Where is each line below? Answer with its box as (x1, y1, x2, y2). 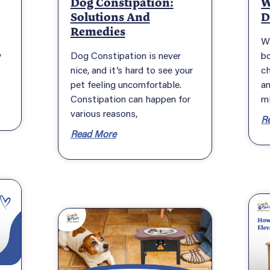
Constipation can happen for (70, 92, 190, 105)
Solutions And (70, 8, 150, 25)
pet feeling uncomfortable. (70, 77, 181, 90)
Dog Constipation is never (70, 48, 181, 61)
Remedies (70, 23, 125, 40)
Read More (70, 127, 116, 140)
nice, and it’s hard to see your (70, 63, 193, 76)
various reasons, (70, 106, 137, 119)
